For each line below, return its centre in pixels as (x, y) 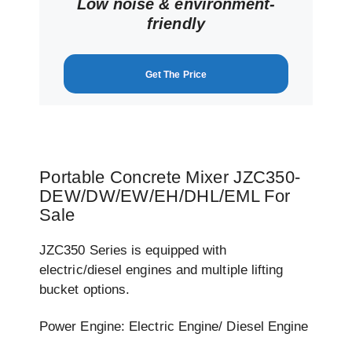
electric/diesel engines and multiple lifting (161, 269)
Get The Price (176, 74)
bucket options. (85, 289)
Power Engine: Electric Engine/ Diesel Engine (174, 326)
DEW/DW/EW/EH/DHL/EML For (165, 196)
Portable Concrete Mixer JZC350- (170, 177)
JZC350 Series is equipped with (133, 250)
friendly (176, 23)
